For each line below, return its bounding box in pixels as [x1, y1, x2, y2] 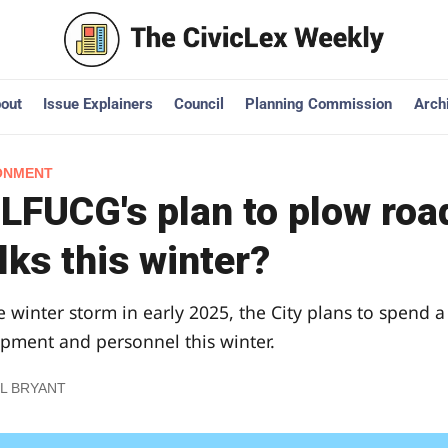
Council [174, 95, 224, 114]
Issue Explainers [42, 95, 153, 114]
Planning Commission [245, 95, 393, 114]
